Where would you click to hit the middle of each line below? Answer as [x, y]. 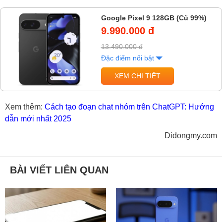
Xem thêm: [25, 107]
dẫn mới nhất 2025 [38, 119]
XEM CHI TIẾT [137, 76]
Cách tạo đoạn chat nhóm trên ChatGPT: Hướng [129, 107]
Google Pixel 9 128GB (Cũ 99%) [154, 18]
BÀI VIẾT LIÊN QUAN [59, 170]
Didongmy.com [191, 136]
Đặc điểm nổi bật [127, 58]
